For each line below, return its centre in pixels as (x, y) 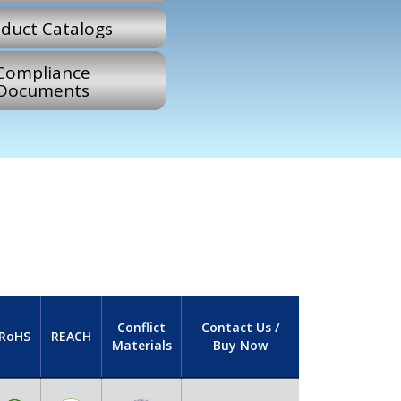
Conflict (141, 327)
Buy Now (240, 345)
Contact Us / (240, 327)
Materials (141, 345)
